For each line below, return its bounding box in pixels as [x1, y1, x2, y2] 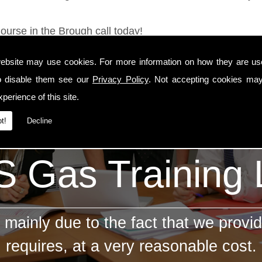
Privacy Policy [92, 74, 149, 84]
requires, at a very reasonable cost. [5, 237, 257, 256]
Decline [27, 116, 52, 125]
